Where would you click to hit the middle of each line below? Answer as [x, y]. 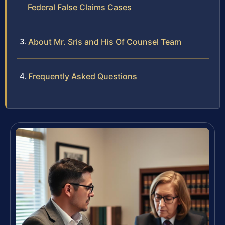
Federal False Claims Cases [80, 7]
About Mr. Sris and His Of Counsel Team [105, 42]
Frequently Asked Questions [83, 77]
